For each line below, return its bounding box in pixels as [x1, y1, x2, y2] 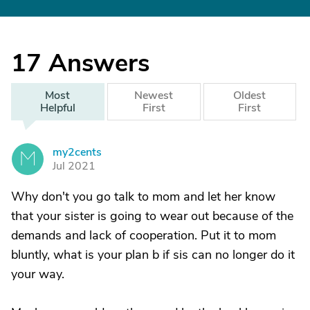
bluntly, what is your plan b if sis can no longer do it [11, 246, 295, 263]
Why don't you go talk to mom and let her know [11, 188, 275, 205]
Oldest [233, 88, 266, 103]
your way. [11, 266, 64, 282]
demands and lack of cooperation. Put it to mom [11, 227, 276, 244]
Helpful [39, 100, 75, 116]
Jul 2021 [53, 158, 95, 174]
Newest [134, 88, 174, 103]
